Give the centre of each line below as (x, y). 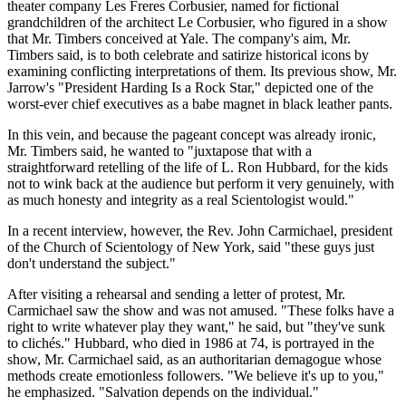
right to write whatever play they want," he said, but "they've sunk (196, 326)
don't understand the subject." (92, 263)
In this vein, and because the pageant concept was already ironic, (192, 134)
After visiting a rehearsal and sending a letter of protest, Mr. (176, 294)
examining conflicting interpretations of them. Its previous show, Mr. (202, 71)
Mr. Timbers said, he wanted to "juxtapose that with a (159, 150)
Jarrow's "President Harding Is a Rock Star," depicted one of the (190, 87)
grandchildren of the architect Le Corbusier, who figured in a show (198, 22)
